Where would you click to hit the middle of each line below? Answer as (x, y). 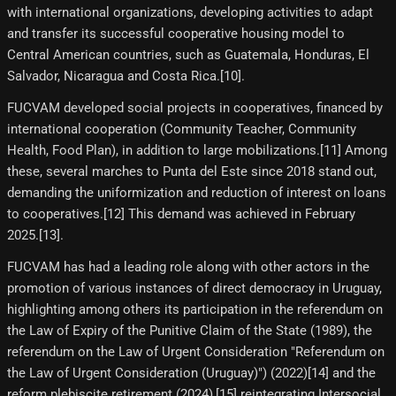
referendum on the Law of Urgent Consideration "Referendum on (196, 352)
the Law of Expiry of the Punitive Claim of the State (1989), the (190, 331)
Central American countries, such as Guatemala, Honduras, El (188, 55)
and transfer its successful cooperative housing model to (176, 34)
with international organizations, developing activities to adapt (190, 13)
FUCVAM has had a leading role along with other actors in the (188, 267)
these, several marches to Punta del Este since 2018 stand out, (192, 172)
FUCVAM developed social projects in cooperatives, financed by (195, 108)
